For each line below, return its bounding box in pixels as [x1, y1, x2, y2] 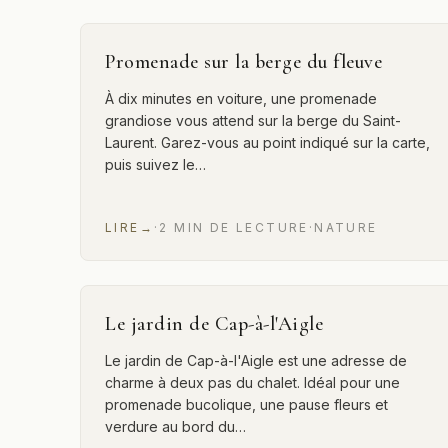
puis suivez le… [105, 156, 206, 173]
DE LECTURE [209, 220, 309, 235]
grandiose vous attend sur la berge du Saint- [105, 112, 401, 129]
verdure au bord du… [105, 418, 246, 435]
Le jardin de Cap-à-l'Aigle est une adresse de [105, 352, 407, 369]
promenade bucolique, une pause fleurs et [105, 396, 388, 413]
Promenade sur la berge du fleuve [105, 50, 382, 74]
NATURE [314, 220, 378, 235]
